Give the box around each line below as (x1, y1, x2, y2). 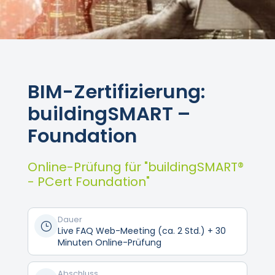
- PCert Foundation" (27, 172, 150, 190)
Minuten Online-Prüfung (57, 236, 161, 249)
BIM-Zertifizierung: (27, 78, 205, 105)
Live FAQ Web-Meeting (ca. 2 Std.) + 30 (57, 224, 226, 237)
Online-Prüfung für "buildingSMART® (27, 158, 244, 176)
